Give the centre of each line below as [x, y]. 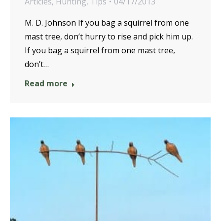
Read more [46, 83]
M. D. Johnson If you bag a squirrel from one [107, 22]
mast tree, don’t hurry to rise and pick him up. [109, 36]
